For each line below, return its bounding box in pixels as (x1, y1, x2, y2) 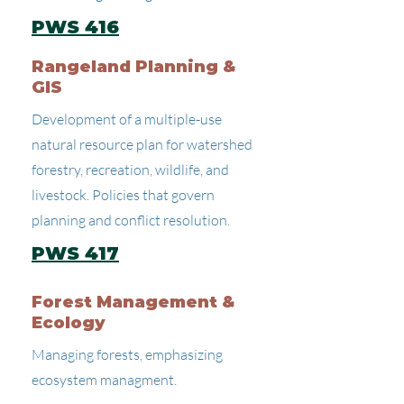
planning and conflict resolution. (32, 211, 230, 229)
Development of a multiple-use (32, 110, 222, 128)
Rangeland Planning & (32, 57, 235, 77)
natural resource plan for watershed (32, 135, 252, 153)
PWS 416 (32, 16, 119, 38)
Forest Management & (32, 292, 234, 312)
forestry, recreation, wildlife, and (32, 161, 229, 179)
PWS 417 (32, 243, 119, 264)
